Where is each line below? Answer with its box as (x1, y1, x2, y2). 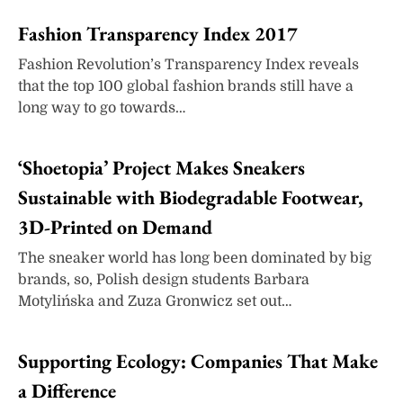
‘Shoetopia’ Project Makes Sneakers (18, 154, 305, 181)
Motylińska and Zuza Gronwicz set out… (18, 292, 291, 309)
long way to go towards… (18, 99, 185, 116)
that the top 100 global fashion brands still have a (18, 77, 354, 94)
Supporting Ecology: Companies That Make (18, 347, 378, 374)
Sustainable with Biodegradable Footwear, (18, 184, 363, 210)
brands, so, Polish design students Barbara (18, 271, 309, 288)
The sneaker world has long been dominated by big (18, 249, 372, 266)
